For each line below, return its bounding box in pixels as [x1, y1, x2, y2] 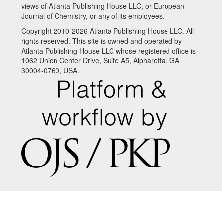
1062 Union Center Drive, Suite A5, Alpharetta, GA [21, 55, 179, 65]
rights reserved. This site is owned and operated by [21, 35, 182, 46]
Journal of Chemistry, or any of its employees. [21, 10, 165, 21]
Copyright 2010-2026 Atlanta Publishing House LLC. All [21, 25, 194, 36]
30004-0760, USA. [21, 65, 79, 75]
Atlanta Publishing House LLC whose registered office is [21, 45, 196, 55]
